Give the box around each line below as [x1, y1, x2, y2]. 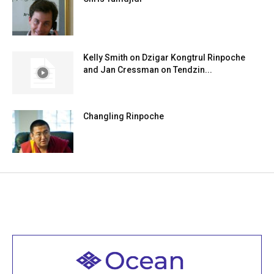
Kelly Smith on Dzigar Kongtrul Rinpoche [83, 53, 245, 63]
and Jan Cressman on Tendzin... [83, 65, 212, 75]
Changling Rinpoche [83, 111, 164, 122]
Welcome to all [91, 252, 183, 268]
